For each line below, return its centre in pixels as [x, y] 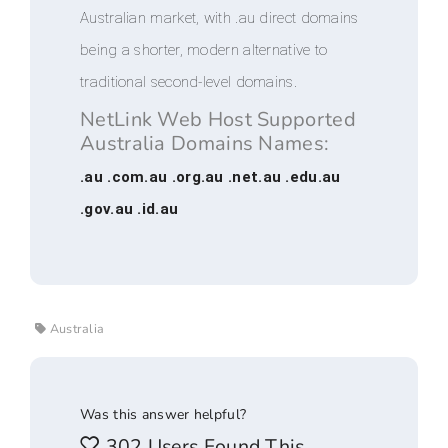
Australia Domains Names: [205, 143]
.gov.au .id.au [129, 209]
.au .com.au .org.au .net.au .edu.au [210, 177]
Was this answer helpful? [163, 414]
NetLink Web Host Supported [218, 119]
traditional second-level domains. [188, 82]
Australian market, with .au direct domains [219, 18]
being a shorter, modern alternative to [204, 50]
